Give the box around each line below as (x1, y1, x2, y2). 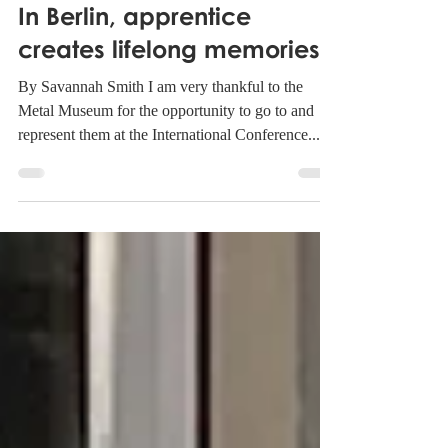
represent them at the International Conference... (18, 198, 320, 215)
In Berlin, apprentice (18, 73, 251, 102)
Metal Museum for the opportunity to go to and (18, 174, 314, 191)
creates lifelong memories (18, 106, 320, 135)
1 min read (102, 38, 152, 52)
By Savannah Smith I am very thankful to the (18, 150, 303, 167)
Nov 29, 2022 (18, 38, 84, 52)
